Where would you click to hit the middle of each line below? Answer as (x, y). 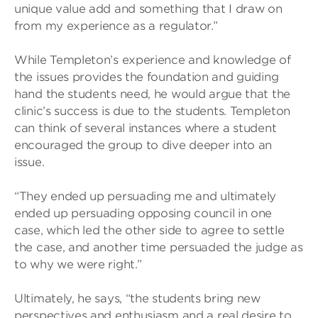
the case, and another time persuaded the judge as (159, 247)
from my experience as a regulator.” (116, 26)
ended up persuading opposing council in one (143, 213)
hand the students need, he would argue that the (152, 94)
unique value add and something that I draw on (148, 9)
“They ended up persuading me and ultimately (146, 196)
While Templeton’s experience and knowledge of (153, 60)
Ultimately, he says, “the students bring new (137, 298)
